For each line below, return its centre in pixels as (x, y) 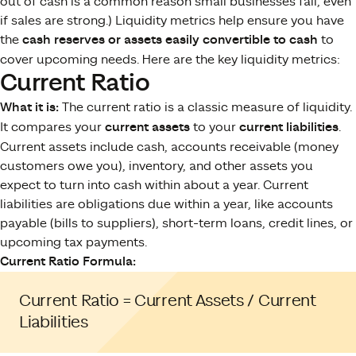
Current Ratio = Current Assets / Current (168, 301)
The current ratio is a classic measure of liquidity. (205, 107)
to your (215, 127)
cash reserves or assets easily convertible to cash (170, 40)
